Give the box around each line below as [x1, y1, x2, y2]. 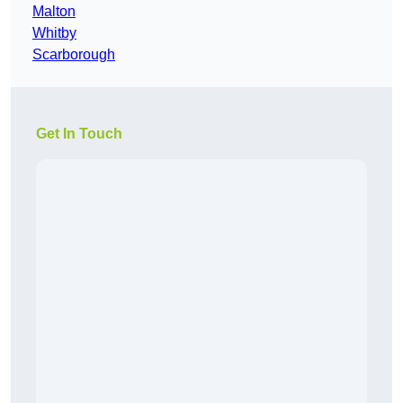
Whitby [32, 25, 76, 41]
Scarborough [32, 47, 115, 63]
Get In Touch [36, 126, 122, 142]
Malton [32, 4, 76, 20]
